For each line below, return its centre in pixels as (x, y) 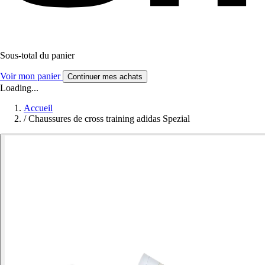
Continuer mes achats (105, 76)
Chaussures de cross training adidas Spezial (109, 118)
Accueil (38, 108)
